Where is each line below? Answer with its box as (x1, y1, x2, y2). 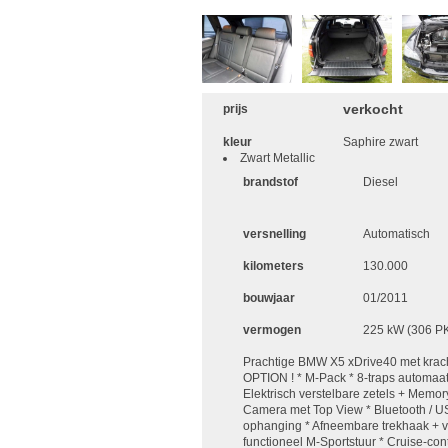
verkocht (343, 100, 403, 117)
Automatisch (362, 226, 430, 241)
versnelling (242, 226, 306, 241)
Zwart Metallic (240, 150, 315, 165)
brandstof (242, 174, 298, 189)
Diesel (362, 174, 398, 189)
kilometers (242, 258, 304, 273)
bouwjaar (242, 290, 295, 305)
